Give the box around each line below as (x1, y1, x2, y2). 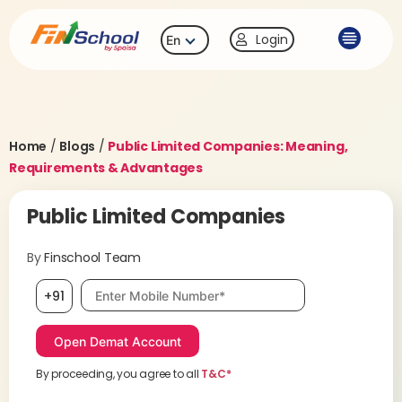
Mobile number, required (80, 278, 232, 296)
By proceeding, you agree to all (36, 366, 202, 381)
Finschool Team (44, 249, 141, 267)
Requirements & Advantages (9, 159, 203, 177)
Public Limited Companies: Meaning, (108, 137, 348, 155)
